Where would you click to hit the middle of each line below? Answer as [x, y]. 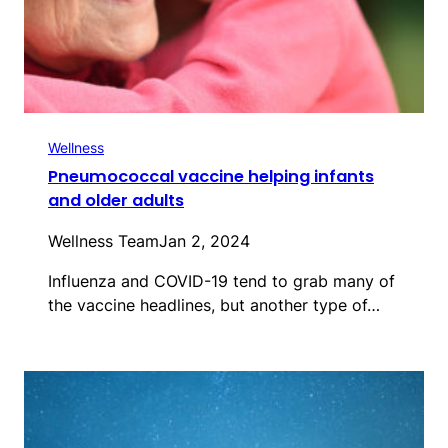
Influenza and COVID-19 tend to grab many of [221, 281]
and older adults [116, 201]
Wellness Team [103, 241]
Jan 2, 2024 [204, 241]
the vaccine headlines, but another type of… [214, 305]
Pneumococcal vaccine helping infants [211, 177]
